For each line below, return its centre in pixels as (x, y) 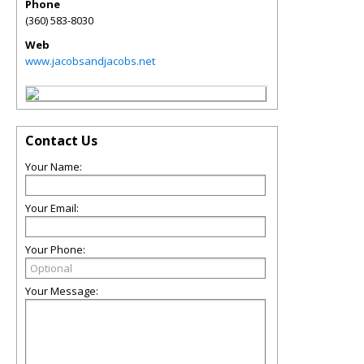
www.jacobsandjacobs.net (90, 61)
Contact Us (61, 141)
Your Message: (62, 291)
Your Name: (54, 167)
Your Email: (52, 208)
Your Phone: (55, 249)
